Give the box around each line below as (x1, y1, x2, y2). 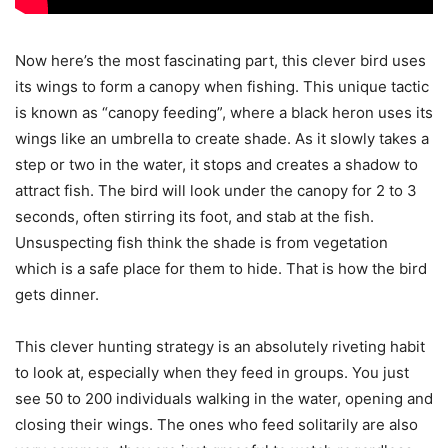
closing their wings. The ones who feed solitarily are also (15, 415, 418, 435)
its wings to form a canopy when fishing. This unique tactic (15, 77, 429, 97)
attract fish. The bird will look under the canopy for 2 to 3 (15, 181, 417, 201)
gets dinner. (15, 285, 99, 305)
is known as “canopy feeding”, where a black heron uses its (15, 103, 433, 123)
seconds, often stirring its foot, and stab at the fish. (15, 207, 374, 227)
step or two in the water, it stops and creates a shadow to (15, 155, 418, 175)
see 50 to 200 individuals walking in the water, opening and (15, 389, 433, 409)
